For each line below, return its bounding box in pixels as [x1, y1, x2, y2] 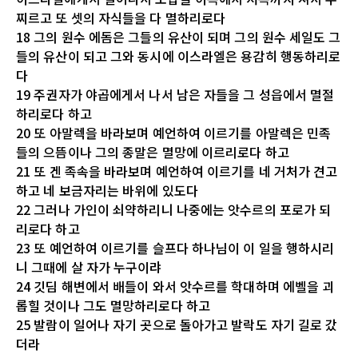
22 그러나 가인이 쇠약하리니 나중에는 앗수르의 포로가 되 [16, 199, 332, 219]
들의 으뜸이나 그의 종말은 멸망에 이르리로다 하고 [16, 141, 289, 161]
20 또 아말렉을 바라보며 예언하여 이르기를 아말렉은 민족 [16, 122, 332, 142]
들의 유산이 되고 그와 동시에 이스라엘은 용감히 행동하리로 [16, 46, 341, 66]
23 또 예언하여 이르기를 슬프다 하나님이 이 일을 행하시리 [16, 237, 335, 257]
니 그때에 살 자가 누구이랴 [16, 257, 162, 276]
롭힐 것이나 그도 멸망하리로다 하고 [16, 295, 210, 315]
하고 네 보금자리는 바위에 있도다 [16, 180, 198, 200]
